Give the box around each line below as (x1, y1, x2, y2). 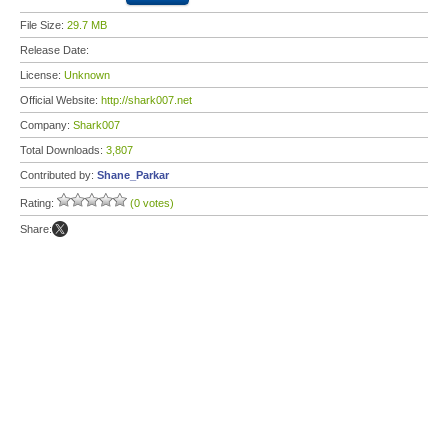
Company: (20, 119, 73, 131)
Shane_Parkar (97, 169, 169, 181)
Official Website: (20, 94, 101, 106)
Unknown (64, 69, 110, 81)
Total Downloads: (20, 144, 106, 156)
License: (20, 69, 64, 81)
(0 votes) (130, 197, 174, 209)
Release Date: (20, 44, 92, 56)
